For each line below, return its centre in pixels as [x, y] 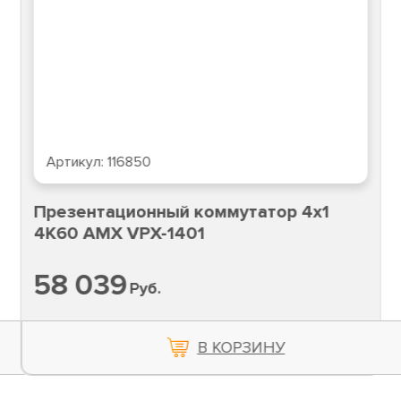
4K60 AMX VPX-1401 [119, 234]
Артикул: [77, 162]
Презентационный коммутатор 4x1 [181, 213]
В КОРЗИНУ [241, 348]
